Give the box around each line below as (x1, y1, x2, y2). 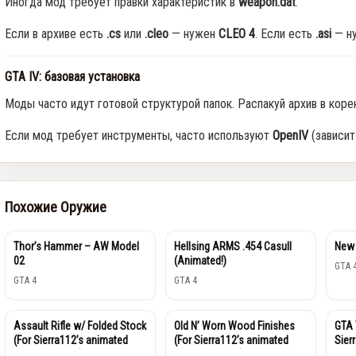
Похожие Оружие (4, 198, 106, 215)
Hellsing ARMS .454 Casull (174, 239, 292, 253)
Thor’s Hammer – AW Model (13, 239, 139, 253)
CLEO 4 (218, 25, 255, 41)
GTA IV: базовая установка (4, 68, 140, 84)
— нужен (168, 25, 219, 41)
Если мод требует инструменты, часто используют (4, 127, 273, 143)
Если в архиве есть (4, 25, 106, 41)
